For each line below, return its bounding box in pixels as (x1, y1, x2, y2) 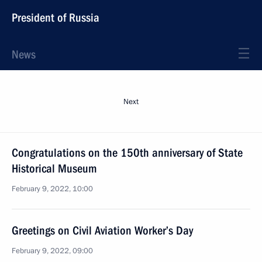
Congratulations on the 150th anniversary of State (12, 146, 243, 160)
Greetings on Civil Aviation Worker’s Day (12, 223, 193, 237)
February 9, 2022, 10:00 (12, 184, 93, 194)
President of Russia (12, 11, 99, 25)
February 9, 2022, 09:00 (12, 246, 93, 256)
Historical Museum (12, 161, 96, 175)
